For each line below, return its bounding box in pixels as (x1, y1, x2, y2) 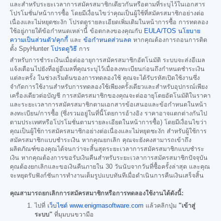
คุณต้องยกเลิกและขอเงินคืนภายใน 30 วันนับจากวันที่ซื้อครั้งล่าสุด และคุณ (10, 163, 210, 171)
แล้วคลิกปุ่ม (144, 202, 179, 209)
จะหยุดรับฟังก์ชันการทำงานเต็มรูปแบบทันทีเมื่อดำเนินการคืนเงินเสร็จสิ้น (10, 172, 204, 180)
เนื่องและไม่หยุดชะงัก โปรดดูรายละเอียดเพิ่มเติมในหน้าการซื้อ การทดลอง (10, 19, 208, 26)
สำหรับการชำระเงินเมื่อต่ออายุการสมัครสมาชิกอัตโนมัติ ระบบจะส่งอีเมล (10, 57, 205, 64)
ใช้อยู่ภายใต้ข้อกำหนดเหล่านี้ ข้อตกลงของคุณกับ (10, 28, 144, 35)
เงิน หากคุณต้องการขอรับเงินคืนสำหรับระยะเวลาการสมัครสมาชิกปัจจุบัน (10, 154, 208, 162)
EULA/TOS (144, 28, 176, 35)
